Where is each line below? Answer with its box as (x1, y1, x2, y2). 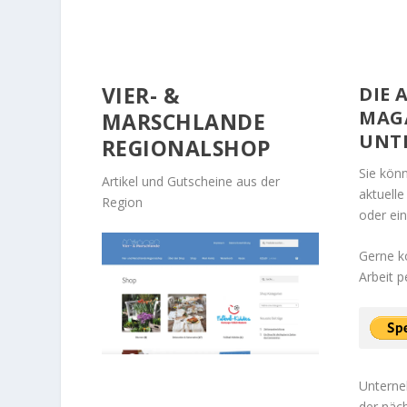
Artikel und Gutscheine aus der (101, 172, 280, 190)
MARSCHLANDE (101, 106, 266, 136)
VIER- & (101, 80, 181, 110)
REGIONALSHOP (101, 133, 272, 163)
